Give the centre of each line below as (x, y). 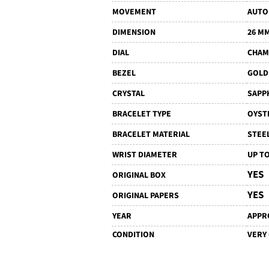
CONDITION (133, 235)
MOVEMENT (134, 12)
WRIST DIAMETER (144, 155)
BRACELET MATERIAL (151, 135)
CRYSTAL (128, 94)
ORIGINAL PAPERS (145, 196)
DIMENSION (134, 33)
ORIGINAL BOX (139, 176)
